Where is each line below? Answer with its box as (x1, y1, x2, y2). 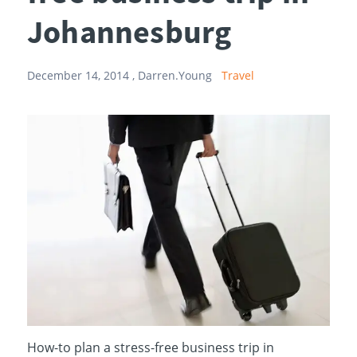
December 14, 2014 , (26, 68, 138, 83)
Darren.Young (137, 68, 212, 83)
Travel (221, 68, 254, 83)
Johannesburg (26, 12, 232, 52)
